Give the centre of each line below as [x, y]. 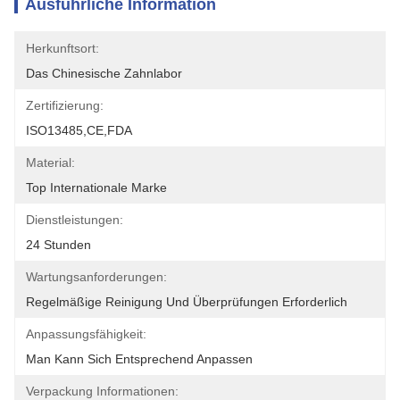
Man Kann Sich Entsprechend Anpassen [139, 359]
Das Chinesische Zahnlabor [104, 73]
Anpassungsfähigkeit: [86, 334]
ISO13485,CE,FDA [79, 130]
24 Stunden [58, 245]
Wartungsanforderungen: [96, 277]
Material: [50, 162]
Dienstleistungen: [75, 220]
